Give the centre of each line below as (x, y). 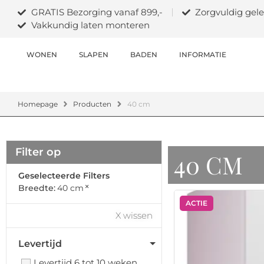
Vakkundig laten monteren (90, 25)
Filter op (38, 152)
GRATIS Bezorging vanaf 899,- (97, 12)
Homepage (38, 104)
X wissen (134, 215)
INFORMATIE (203, 55)
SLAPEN (94, 55)
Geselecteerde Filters (64, 176)
